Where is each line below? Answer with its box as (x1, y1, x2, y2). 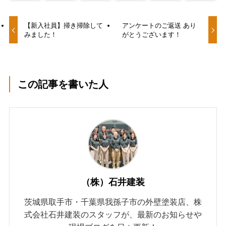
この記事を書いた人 (18, 78, 109, 90)
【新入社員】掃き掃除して (24, 21, 103, 29)
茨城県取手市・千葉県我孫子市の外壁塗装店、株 (24, 197, 202, 207)
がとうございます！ (122, 30, 181, 38)
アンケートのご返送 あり (122, 21, 196, 29)
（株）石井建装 (81, 177, 145, 188)
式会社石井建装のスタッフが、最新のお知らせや (24, 210, 202, 219)
